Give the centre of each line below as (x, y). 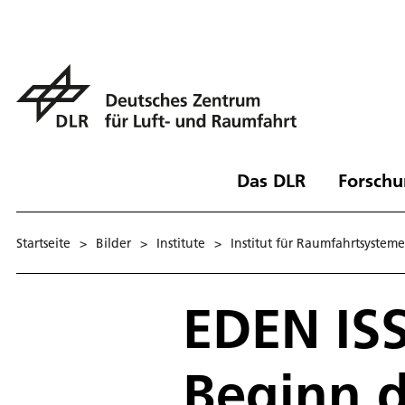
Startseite (43, 243)
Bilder (113, 243)
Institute (181, 243)
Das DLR (271, 180)
